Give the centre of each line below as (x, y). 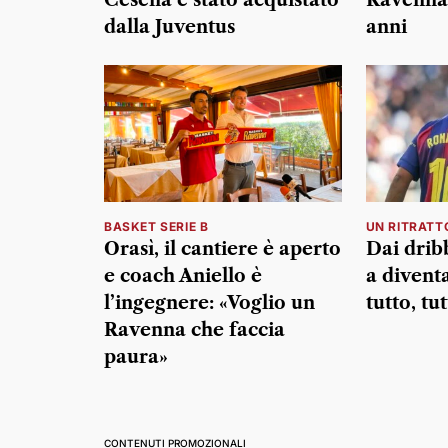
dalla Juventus (169, 26)
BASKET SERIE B (156, 227)
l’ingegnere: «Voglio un (209, 303)
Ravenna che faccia (194, 330)
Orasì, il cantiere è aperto (222, 249)
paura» (136, 357)
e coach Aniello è (183, 276)
